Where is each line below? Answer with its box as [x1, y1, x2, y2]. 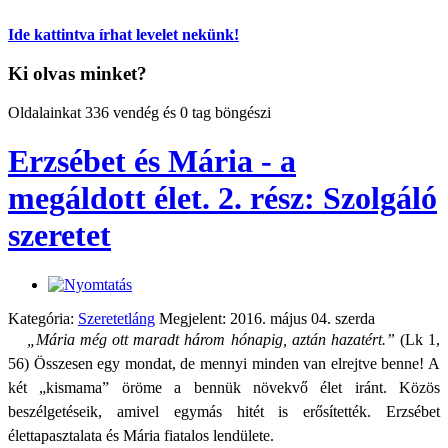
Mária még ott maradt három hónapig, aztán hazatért [35, 330, 382, 348]
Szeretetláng [78, 309, 155, 327]
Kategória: [8, 309, 78, 327]
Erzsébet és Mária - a [8, 143, 296, 180]
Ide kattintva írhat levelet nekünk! [8, 26, 239, 44]
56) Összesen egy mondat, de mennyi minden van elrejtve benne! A [8, 354, 440, 372]
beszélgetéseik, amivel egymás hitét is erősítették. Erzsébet [8, 402, 440, 420]
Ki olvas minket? [8, 63, 147, 85]
